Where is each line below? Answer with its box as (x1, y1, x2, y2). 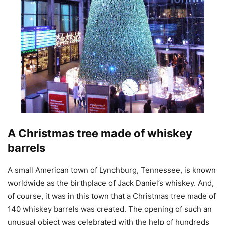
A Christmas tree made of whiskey (8, 126, 192, 140)
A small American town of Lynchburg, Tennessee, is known (8, 165, 216, 175)
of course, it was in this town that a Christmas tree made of (8, 191, 216, 201)
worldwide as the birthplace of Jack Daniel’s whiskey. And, (8, 178, 214, 188)
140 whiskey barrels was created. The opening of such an (8, 204, 212, 214)
